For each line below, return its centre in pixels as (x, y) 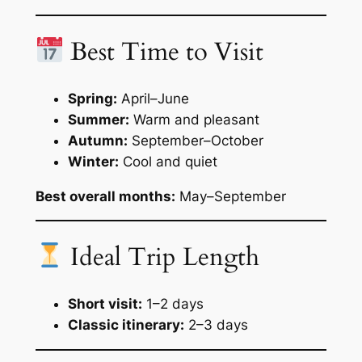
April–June (153, 98)
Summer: (98, 119)
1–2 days (173, 303)
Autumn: (97, 140)
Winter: (93, 161)
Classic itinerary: (126, 324)
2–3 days (216, 324)
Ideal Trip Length (162, 257)
